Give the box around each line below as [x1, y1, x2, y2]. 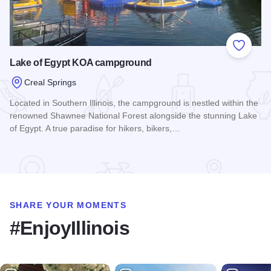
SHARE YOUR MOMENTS [10, 200, 127, 211]
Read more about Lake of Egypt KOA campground [9, 146, 223, 157]
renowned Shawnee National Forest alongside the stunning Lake [10, 111, 257, 121]
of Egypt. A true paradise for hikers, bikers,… [10, 123, 180, 134]
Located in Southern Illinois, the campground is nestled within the [10, 98, 258, 108]
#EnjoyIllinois [10, 217, 129, 240]
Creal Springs [24, 77, 76, 87]
